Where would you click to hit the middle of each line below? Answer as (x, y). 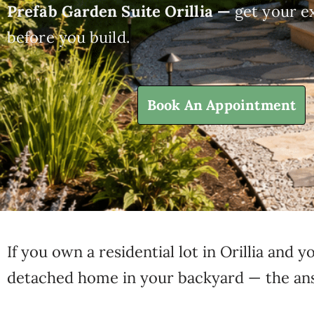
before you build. (68, 37)
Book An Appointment (221, 105)
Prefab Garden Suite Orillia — (121, 12)
